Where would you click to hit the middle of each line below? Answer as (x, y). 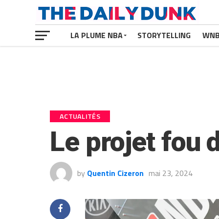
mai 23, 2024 (171, 173)
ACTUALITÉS (80, 116)
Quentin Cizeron (115, 173)
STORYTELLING (164, 35)
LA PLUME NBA (97, 35)
